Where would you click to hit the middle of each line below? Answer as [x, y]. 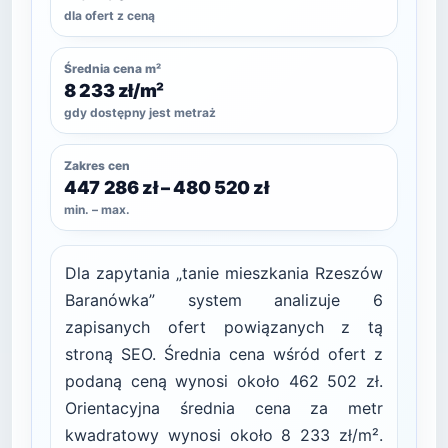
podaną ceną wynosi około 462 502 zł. [224, 381]
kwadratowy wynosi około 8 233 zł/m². [224, 435]
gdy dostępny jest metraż [140, 112]
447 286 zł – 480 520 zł [166, 187]
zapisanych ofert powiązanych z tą [224, 327]
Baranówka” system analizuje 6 [224, 300]
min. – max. [97, 209]
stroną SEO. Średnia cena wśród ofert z [224, 354]
